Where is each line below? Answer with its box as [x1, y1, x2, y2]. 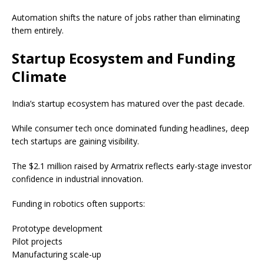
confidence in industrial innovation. [12, 173, 143, 185]
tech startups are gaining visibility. [12, 136, 139, 147]
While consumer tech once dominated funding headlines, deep [12, 123, 249, 134]
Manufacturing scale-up [12, 249, 101, 260]
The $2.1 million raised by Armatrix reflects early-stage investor [12, 160, 252, 172]
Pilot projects [12, 236, 62, 247]
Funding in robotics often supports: [12, 198, 145, 210]
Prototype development [12, 223, 103, 235]
